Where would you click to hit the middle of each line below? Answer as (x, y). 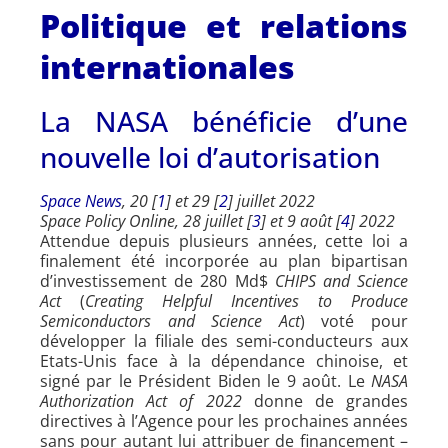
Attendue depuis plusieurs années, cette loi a (224, 240)
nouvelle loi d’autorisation (210, 156)
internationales (167, 66)
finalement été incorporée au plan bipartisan (224, 260)
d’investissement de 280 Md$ (157, 280)
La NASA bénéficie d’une (224, 120)
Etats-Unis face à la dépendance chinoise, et (224, 360)
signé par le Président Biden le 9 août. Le (205, 380)
